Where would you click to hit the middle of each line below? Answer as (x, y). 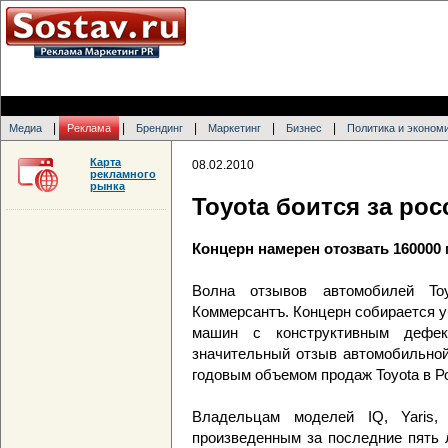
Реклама (89, 128)
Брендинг (159, 128)
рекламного (123, 174)
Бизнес (304, 128)
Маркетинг (234, 128)
